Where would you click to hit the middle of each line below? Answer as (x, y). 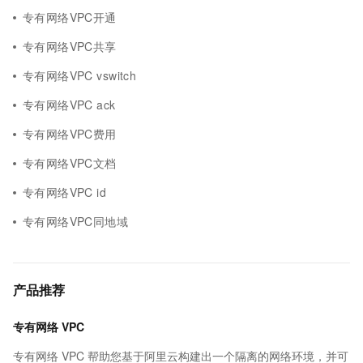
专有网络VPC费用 (70, 134)
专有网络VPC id (65, 192)
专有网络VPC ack (69, 105)
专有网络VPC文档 (70, 163)
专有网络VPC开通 (70, 17)
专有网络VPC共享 (70, 46)
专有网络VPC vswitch (80, 75)
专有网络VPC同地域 (76, 221)
